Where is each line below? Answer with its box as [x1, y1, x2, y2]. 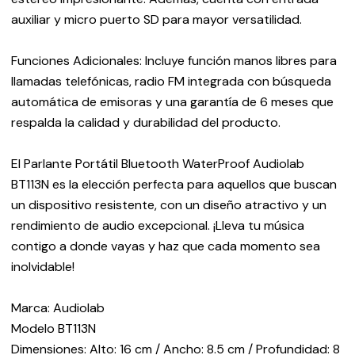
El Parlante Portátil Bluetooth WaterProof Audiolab [10, 155, 304, 172]
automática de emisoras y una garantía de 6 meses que [10, 94, 334, 110]
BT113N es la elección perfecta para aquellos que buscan [10, 176, 337, 193]
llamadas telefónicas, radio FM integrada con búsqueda [10, 73, 331, 90]
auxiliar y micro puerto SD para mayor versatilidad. [10, 11, 302, 28]
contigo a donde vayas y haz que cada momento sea [10, 238, 320, 254]
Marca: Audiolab [10, 300, 105, 316]
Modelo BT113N [10, 320, 96, 337]
